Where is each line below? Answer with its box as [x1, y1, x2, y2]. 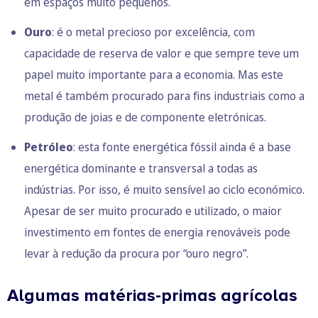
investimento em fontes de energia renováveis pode [24, 224, 290, 241]
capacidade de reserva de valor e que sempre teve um [24, 45, 299, 62]
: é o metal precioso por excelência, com [52, 24, 255, 40]
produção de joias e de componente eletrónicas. [24, 109, 266, 126]
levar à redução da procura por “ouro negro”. [24, 246, 248, 262]
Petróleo [24, 139, 73, 155]
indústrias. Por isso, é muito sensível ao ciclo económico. [24, 182, 305, 198]
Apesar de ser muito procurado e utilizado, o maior [24, 203, 282, 219]
